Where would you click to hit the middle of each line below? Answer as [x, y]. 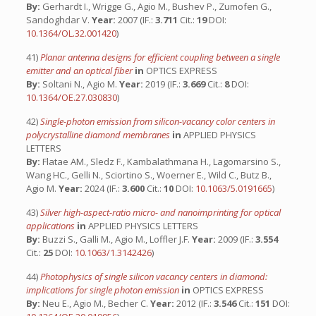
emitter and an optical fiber [80, 71]
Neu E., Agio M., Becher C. [95, 303]
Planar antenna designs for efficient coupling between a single [160, 57]
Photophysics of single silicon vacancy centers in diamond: [153, 276]
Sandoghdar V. [59, 20]
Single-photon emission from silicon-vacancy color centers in [157, 121]
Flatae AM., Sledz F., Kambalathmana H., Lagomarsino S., [160, 162]
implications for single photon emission [103, 290]
